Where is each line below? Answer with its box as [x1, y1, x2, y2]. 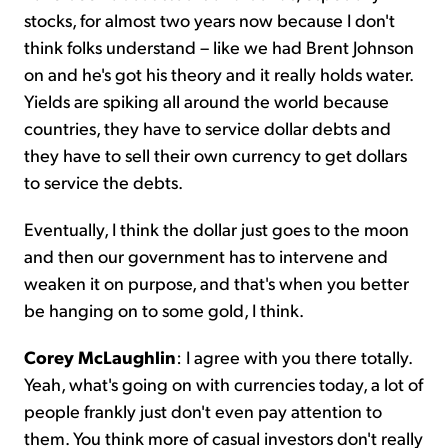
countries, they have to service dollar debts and [24, 115, 391, 139]
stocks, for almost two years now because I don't [24, 7, 395, 31]
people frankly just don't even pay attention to [24, 398, 382, 422]
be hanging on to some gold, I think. [24, 297, 304, 321]
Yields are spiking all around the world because [24, 88, 389, 112]
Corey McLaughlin [24, 344, 176, 368]
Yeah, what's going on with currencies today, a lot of [24, 371, 423, 395]
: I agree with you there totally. [176, 344, 412, 368]
